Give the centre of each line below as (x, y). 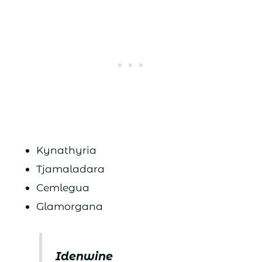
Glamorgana (69, 206)
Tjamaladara (70, 169)
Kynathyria (66, 150)
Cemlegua (63, 188)
